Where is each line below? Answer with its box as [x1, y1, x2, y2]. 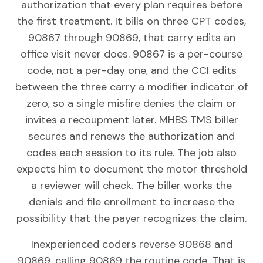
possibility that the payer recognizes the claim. [16, 211, 247, 226]
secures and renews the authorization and [28, 129, 235, 144]
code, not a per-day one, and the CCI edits [26, 63, 237, 78]
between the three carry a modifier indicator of [15, 80, 248, 95]
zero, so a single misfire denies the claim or [26, 96, 237, 111]
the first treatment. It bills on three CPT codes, [17, 14, 246, 29]
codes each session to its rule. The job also [26, 146, 237, 160]
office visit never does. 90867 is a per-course [21, 47, 242, 62]
